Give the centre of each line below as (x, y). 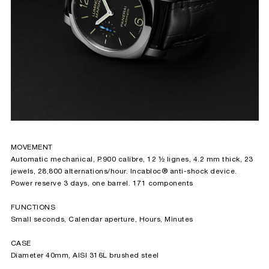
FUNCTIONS (33, 207)
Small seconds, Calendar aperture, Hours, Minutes (102, 219)
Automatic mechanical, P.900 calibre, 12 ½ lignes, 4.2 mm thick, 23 (132, 159)
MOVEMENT (32, 147)
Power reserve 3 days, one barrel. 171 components (102, 183)
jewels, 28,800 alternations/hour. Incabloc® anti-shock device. (124, 171)
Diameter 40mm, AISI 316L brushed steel (85, 255)
